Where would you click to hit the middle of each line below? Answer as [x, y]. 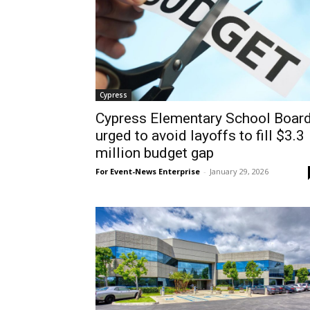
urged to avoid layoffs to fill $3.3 [200, 135]
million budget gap [155, 153]
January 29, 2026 [239, 171]
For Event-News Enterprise [148, 171]
